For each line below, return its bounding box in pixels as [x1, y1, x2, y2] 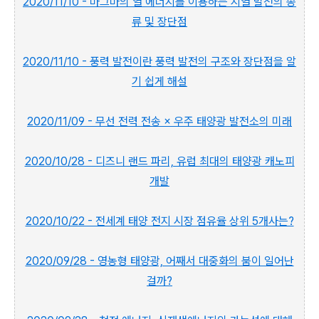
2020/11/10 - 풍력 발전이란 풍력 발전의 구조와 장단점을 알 [23, 55, 296, 68]
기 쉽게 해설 [132, 75, 187, 88]
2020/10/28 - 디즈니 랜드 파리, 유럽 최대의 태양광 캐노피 [24, 155, 295, 168]
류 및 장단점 [132, 15, 187, 28]
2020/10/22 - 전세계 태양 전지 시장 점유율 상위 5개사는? [25, 214, 294, 228]
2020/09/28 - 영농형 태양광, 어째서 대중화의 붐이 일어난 [25, 254, 294, 268]
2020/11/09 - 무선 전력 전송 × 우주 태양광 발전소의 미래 [27, 115, 292, 128]
